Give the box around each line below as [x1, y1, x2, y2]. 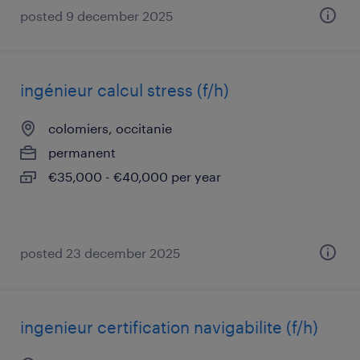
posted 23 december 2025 [20, 245, 181, 260]
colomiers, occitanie [48, 121, 172, 136]
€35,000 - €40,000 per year [48, 169, 221, 184]
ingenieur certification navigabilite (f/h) [20, 317, 318, 337]
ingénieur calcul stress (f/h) [20, 80, 229, 100]
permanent [48, 145, 116, 160]
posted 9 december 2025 [20, 8, 174, 23]
